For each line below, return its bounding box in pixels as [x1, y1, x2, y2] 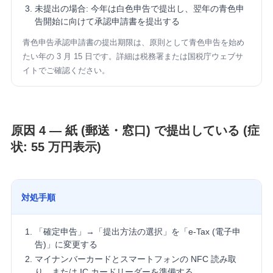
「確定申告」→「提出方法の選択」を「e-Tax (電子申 [34, 226, 241, 236]
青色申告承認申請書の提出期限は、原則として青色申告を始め [22, 37, 244, 47]
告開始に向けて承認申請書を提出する [34, 16, 180, 26]
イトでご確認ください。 [22, 65, 110, 75]
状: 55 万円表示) [10, 140, 101, 154]
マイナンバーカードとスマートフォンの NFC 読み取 [34, 254, 236, 264]
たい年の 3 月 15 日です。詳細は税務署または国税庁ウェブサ [22, 51, 243, 61]
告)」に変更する [34, 239, 97, 249]
